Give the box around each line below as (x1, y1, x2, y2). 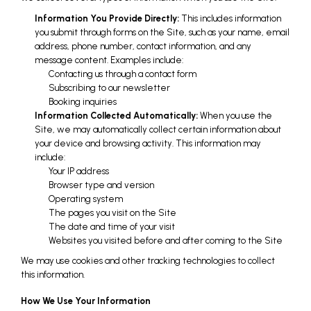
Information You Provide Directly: (35, 12, 179, 24)
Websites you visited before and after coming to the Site (49, 235, 283, 246)
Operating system (49, 193, 123, 204)
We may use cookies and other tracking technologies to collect (21, 255, 275, 266)
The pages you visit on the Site (49, 207, 176, 218)
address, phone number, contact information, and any (35, 40, 251, 51)
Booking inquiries (49, 96, 117, 107)
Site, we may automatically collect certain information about (35, 124, 281, 135)
